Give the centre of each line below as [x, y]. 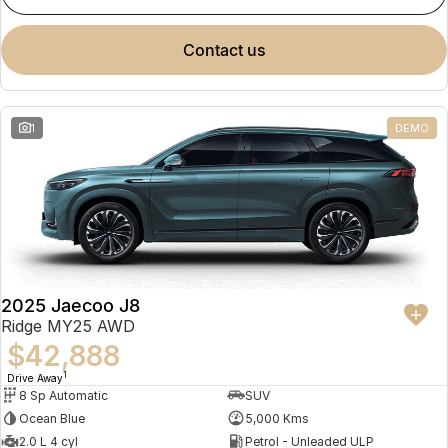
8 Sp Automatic [63, 395]
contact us [230, 49]
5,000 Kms [276, 418]
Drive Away [35, 378]
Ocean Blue [52, 418]
